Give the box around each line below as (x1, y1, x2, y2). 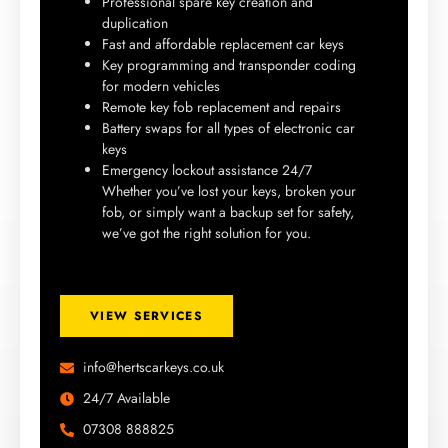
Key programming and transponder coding (102, 55, 356, 76)
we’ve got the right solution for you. (102, 223, 311, 244)
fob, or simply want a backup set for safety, (102, 202, 354, 223)
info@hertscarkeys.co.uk (82, 357, 224, 378)
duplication (102, 13, 168, 34)
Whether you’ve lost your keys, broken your (102, 181, 356, 202)
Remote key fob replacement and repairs (102, 97, 341, 118)
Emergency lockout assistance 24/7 (102, 160, 312, 181)
